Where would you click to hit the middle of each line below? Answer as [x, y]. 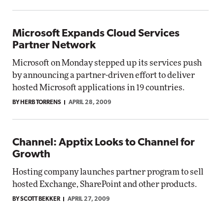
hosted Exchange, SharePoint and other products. [105, 184]
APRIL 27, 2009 [89, 199]
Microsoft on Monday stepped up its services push [107, 63]
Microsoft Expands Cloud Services [96, 34]
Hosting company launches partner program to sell [108, 172]
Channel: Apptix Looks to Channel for [104, 143]
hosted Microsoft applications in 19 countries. [98, 88]
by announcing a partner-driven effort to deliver [104, 75]
